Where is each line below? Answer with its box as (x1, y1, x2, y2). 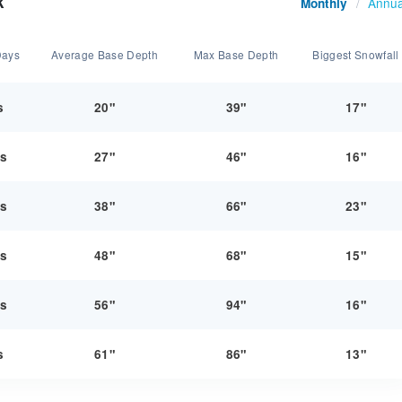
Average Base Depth (51, 47, 158, 62)
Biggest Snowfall (312, 47, 399, 62)
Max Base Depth (193, 47, 279, 62)
